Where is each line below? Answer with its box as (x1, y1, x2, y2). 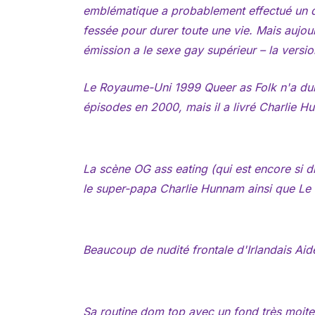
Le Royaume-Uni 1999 (82, 80, 204, 95)
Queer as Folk (203, 80, 276, 95)
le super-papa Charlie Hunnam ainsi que (82, 181, 298, 195)
